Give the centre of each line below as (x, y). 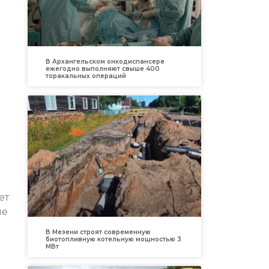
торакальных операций (86, 76)
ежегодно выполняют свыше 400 (102, 68)
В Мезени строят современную (98, 232)
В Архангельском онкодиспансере (105, 61)
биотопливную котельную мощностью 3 (113, 240)
